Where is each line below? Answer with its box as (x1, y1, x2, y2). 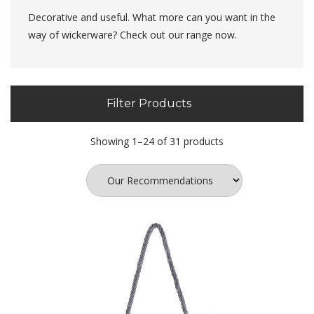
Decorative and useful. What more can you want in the (28, 11, 275, 24)
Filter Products (106, 97, 194, 110)
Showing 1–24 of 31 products (90, 135, 224, 148)
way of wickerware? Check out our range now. (28, 28, 237, 41)
